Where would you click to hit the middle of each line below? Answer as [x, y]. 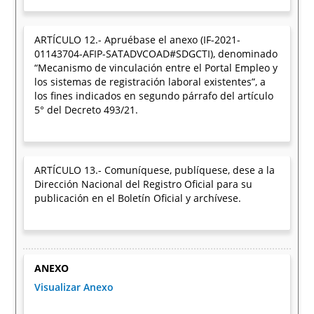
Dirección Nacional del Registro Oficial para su [144, 184]
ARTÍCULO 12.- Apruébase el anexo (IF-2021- [138, 40]
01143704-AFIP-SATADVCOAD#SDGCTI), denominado [156, 54]
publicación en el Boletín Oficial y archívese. [138, 198]
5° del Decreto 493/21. [87, 110]
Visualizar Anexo [74, 287]
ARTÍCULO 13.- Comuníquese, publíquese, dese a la [155, 170]
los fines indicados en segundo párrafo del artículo [154, 96]
